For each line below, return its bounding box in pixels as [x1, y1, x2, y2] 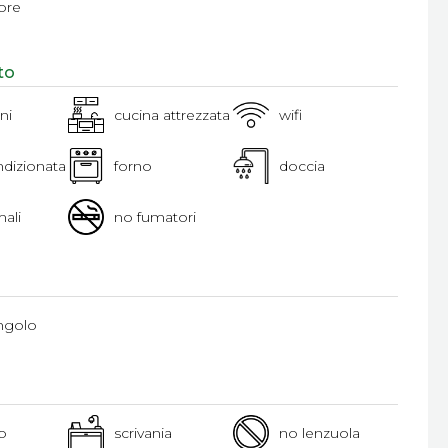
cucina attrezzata [114, 106, 231, 124]
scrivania [114, 424, 173, 442]
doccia [279, 157, 326, 175]
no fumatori [114, 208, 197, 226]
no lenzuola [279, 424, 361, 442]
